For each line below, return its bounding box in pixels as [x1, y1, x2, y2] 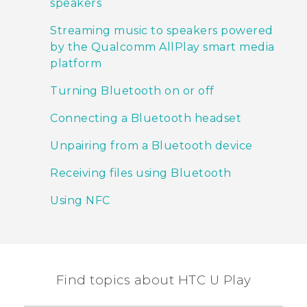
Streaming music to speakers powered [50, 24, 273, 38]
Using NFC [50, 194, 110, 208]
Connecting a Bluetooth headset [50, 112, 241, 125]
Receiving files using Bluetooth [50, 167, 232, 180]
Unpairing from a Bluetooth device [50, 139, 253, 153]
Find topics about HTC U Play [56, 272, 251, 288]
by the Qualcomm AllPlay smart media [50, 40, 275, 54]
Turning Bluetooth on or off [50, 84, 214, 98]
